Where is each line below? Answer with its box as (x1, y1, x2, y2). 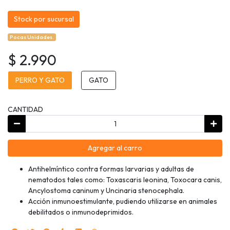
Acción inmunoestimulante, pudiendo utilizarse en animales (28, 197, 217, 206)
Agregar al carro (88, 143, 142, 152)
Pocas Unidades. (10, 33, 54, 41)
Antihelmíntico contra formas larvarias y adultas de (28, 164, 194, 174)
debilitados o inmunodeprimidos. (28, 207, 133, 217)
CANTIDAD (8, 105, 43, 114)
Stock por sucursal (13, 14, 74, 24)
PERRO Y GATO (15, 75, 65, 85)
